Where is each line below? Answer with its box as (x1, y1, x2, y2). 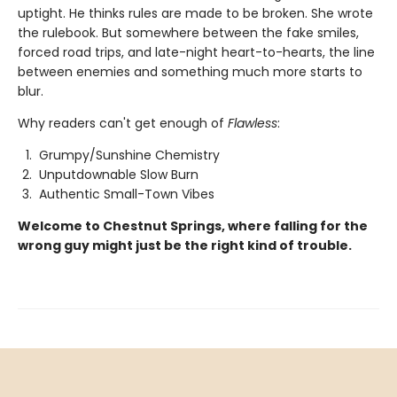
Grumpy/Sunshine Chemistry (39, 146, 220, 165)
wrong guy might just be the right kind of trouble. (18, 237, 352, 255)
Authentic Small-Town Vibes (39, 185, 214, 204)
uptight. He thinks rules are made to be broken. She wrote (18, 4, 373, 23)
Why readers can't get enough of (18, 114, 228, 133)
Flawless (228, 114, 277, 133)
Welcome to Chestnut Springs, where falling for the (18, 217, 368, 236)
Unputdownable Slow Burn (39, 166, 198, 184)
